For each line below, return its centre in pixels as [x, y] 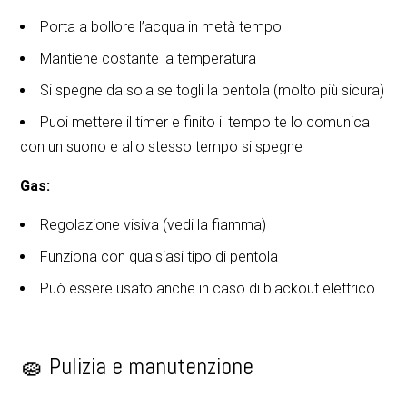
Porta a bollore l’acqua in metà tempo [161, 26]
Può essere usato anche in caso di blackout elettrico [208, 288]
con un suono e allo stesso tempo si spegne [162, 146]
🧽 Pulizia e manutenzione [137, 366]
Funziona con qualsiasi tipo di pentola [159, 256]
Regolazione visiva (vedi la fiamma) [154, 224]
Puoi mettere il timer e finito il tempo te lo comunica [205, 122]
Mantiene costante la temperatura [149, 58]
